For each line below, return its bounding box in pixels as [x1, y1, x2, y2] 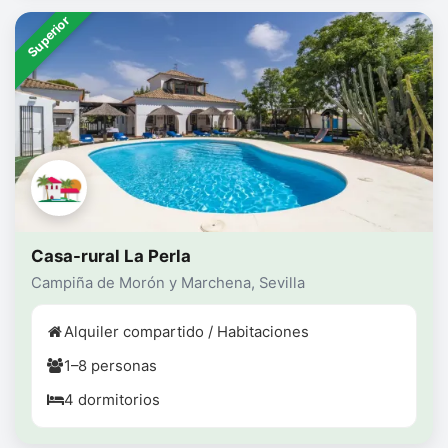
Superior [24, 13, 73, 61]
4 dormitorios [64, 391, 160, 410]
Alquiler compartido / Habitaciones [64, 323, 309, 342]
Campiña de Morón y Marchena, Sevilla [31, 274, 305, 293]
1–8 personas [64, 357, 157, 376]
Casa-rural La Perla [31, 246, 191, 267]
